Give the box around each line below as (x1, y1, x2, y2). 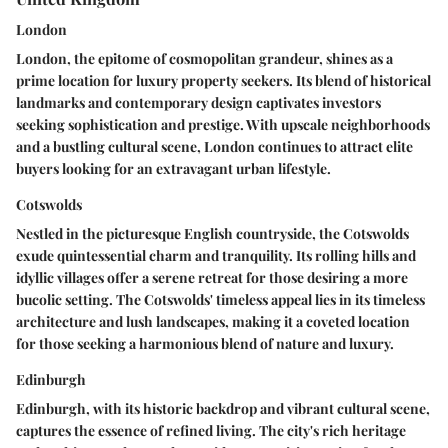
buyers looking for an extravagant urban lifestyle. (16, 159, 331, 179)
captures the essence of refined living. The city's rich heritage (16, 421, 406, 441)
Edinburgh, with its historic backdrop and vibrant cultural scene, (16, 399, 430, 419)
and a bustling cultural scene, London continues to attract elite (16, 137, 413, 157)
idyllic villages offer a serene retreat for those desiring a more (16, 268, 408, 288)
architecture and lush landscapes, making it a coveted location (16, 312, 410, 332)
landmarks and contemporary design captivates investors (16, 93, 381, 113)
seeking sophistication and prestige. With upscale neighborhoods (16, 115, 430, 135)
